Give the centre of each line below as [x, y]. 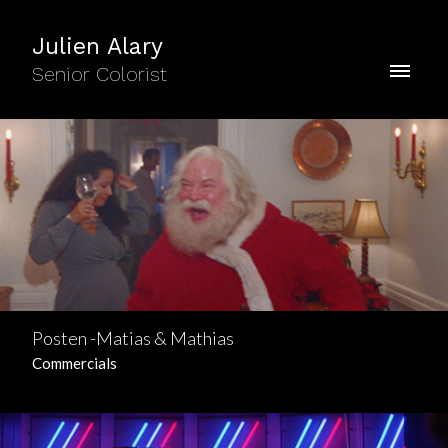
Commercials [74, 362]
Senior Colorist [99, 74]
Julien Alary [97, 46]
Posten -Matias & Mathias [133, 337]
